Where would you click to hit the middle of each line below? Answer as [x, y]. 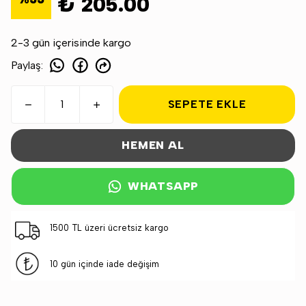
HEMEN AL [153, 145]
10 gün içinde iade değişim [104, 264]
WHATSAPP [163, 186]
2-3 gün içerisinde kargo [71, 43]
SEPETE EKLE [207, 104]
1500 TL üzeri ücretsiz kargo [109, 228]
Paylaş [26, 65]
